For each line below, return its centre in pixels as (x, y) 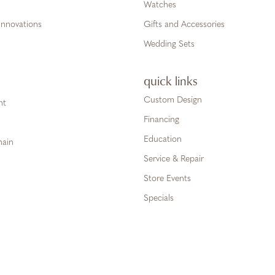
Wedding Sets (169, 45)
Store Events (167, 179)
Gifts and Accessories (184, 25)
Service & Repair (174, 159)
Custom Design (173, 100)
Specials (159, 199)
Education (163, 140)
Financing (161, 120)
